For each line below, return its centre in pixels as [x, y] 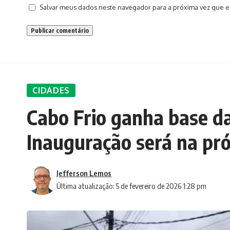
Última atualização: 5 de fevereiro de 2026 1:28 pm [132, 186]
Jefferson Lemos [84, 173]
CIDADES [51, 91]
